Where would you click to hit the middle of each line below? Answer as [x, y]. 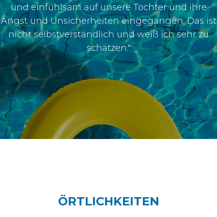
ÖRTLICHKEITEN [108, 201]
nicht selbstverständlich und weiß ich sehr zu [108, 35]
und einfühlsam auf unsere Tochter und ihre [108, 8]
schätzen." [108, 48]
